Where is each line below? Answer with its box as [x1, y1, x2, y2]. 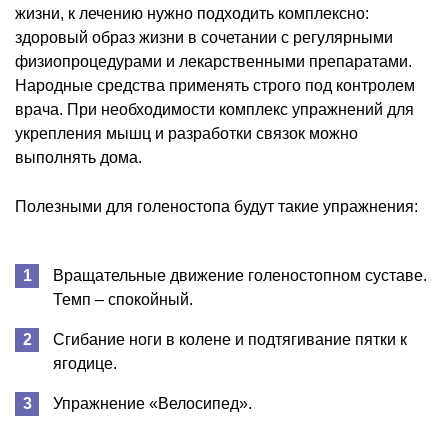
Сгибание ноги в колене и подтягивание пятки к [53, 330, 407, 348]
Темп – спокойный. [53, 290, 193, 308]
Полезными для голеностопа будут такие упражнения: [15, 197, 418, 215]
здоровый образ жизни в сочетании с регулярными [15, 28, 393, 46]
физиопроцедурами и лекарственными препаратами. [15, 52, 412, 70]
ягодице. [53, 354, 117, 372]
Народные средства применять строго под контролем [15, 76, 415, 94]
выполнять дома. [15, 148, 142, 166]
